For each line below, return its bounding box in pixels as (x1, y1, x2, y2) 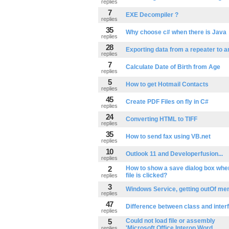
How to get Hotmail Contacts (126, 81, 209, 88)
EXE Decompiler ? (126, 11, 178, 18)
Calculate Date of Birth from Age (126, 63, 220, 71)
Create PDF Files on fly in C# (126, 98, 209, 105)
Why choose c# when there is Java (126, 29, 226, 36)
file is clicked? (126, 172, 167, 179)
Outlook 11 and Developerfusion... (126, 150, 223, 157)
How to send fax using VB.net (126, 133, 211, 140)
